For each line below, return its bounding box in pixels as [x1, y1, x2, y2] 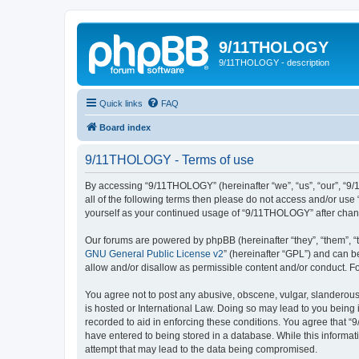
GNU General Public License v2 [85, 248, 224, 260]
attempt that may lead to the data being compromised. [85, 343, 317, 355]
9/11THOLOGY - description [219, 58, 329, 67]
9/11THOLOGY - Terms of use [85, 152, 254, 167]
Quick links [99, 98, 143, 108]
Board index [99, 122, 151, 132]
